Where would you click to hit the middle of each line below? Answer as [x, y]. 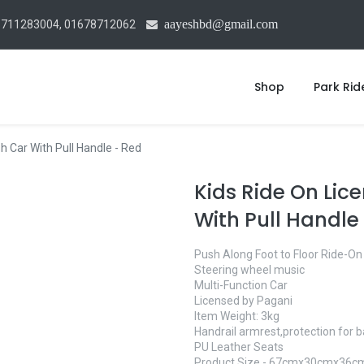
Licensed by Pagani [243, 301]
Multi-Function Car [241, 286]
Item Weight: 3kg [237, 316]
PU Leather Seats [239, 347]
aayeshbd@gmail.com [221, 24]
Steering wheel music [249, 270]
